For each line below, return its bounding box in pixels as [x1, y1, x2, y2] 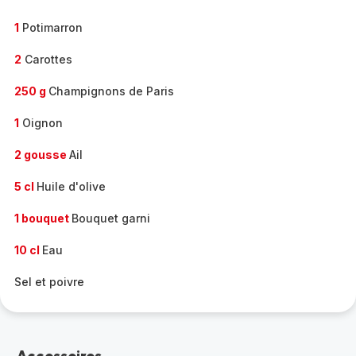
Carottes [21, 52, 72, 66]
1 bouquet [14, 211, 72, 225]
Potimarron [19, 21, 83, 34]
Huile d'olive [37, 180, 106, 193]
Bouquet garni [72, 211, 150, 225]
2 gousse [14, 148, 69, 161]
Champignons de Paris [48, 84, 174, 98]
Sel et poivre [14, 275, 84, 288]
